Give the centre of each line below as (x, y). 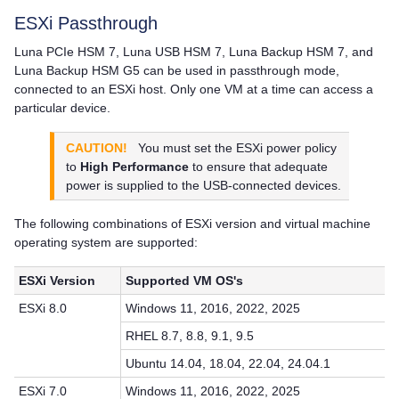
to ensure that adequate (259, 167)
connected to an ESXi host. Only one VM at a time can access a (194, 90)
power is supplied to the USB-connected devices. (204, 186)
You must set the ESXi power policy (238, 148)
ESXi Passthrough (86, 23)
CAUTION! (97, 148)
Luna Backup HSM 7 (287, 52)
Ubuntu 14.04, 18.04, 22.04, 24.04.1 (228, 364)
